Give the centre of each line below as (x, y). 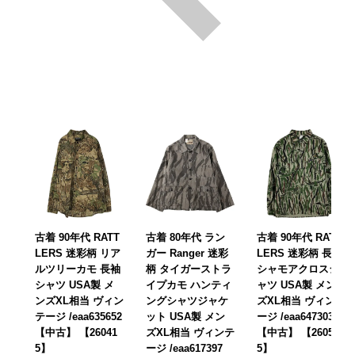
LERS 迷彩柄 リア (78, 253)
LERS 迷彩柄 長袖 (300, 253)
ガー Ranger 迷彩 (187, 253)
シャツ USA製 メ (74, 284)
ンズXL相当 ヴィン (79, 300)
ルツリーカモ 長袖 (78, 269)
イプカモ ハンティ (189, 284)
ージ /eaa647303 (295, 316)
